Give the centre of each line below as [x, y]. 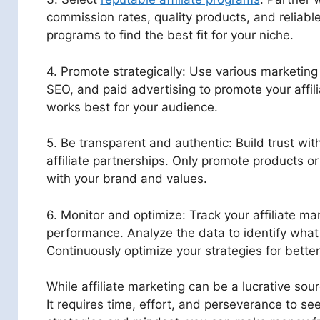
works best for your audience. [132, 107]
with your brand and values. [126, 179]
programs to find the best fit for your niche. [170, 35]
